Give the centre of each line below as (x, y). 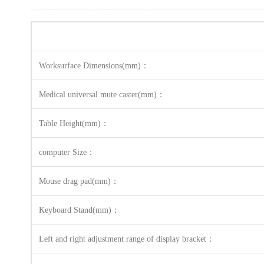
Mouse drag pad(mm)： (79, 181)
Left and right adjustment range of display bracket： (127, 239)
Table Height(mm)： (74, 123)
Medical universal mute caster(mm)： (102, 95)
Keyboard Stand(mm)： (79, 210)
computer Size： (67, 152)
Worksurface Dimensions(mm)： (94, 66)
